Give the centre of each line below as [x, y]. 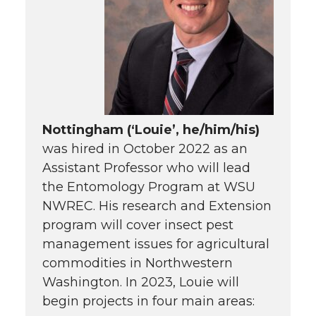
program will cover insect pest [138, 225]
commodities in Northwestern [138, 263]
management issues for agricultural [156, 244]
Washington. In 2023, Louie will [141, 282]
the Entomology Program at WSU [149, 187]
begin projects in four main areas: [148, 302]
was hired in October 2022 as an [145, 149]
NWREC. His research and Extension [157, 206]
